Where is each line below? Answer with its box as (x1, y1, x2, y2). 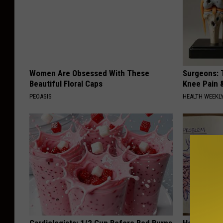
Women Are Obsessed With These (29, 68, 149, 79)
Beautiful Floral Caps (29, 79, 103, 89)
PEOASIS (29, 93, 52, 101)
